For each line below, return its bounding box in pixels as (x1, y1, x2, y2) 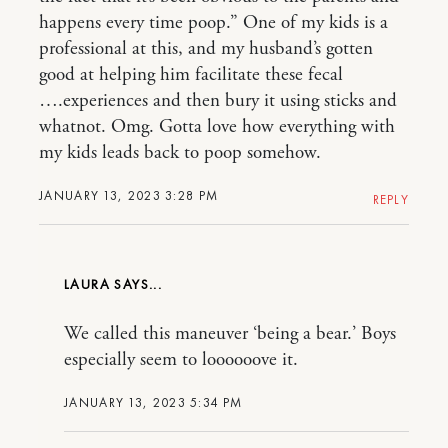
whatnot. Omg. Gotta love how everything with (39, 115, 395, 139)
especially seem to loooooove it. (64, 348, 298, 372)
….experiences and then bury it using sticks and (39, 89, 397, 113)
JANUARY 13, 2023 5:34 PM (64, 394, 243, 411)
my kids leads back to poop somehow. (39, 141, 321, 165)
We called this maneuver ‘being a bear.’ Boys (64, 322, 396, 346)
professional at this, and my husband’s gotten (39, 37, 373, 61)
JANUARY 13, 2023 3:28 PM (39, 187, 219, 204)
